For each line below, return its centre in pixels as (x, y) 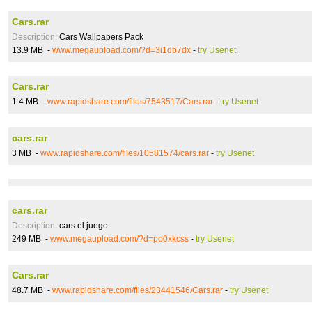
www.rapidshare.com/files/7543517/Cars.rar (130, 102)
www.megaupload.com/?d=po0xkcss (119, 239)
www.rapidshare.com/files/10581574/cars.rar (125, 153)
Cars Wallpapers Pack (100, 37)
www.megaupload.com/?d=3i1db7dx (122, 50)
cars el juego (83, 226)
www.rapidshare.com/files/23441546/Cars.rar (138, 290)
